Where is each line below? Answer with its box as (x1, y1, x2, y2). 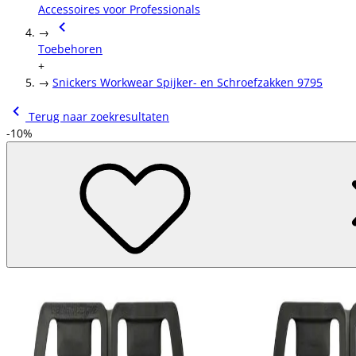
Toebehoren (38, 41, 103, 56)
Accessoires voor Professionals (38, 2, 200, 17)
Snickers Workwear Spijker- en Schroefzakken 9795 (52, 75, 323, 90)
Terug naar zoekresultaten (25, 109, 169, 124)
